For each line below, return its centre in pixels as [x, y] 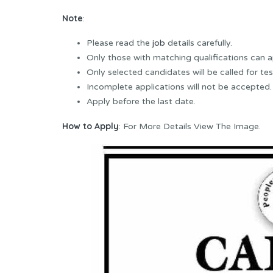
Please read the [119, 43]
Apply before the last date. [141, 102]
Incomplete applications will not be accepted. [179, 87]
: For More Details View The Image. [190, 127]
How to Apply [90, 126]
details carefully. [199, 43]
